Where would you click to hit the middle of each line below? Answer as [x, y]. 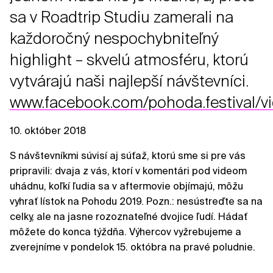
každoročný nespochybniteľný [114, 39]
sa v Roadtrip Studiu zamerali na [122, 17]
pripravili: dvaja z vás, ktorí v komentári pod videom [128, 171]
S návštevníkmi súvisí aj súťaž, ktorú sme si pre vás [128, 156]
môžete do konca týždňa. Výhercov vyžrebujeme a [126, 232]
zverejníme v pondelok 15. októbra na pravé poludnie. [133, 247]
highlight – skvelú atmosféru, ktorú [129, 60]
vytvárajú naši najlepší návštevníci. [129, 81]
